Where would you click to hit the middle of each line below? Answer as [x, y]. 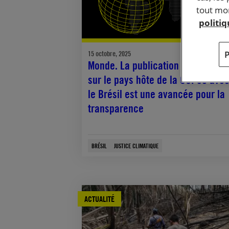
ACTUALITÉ [99, 199]
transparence [116, 108]
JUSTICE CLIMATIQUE [136, 146]
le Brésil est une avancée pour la [156, 94]
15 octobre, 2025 [109, 53]
